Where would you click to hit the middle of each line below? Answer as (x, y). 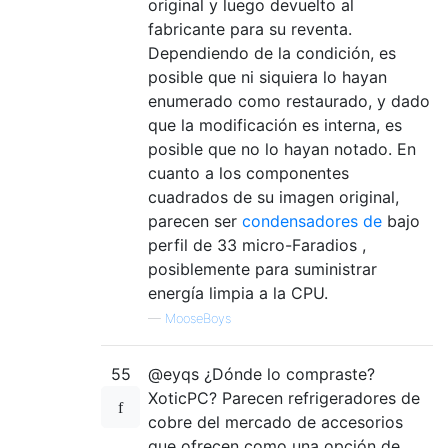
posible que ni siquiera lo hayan (267, 77)
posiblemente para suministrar (262, 269)
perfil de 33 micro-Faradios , (257, 245)
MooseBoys (198, 319)
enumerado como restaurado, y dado (289, 101)
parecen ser (195, 221)
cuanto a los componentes (248, 173)
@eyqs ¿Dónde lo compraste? (261, 374)
